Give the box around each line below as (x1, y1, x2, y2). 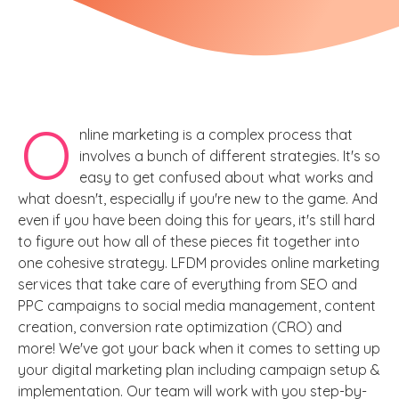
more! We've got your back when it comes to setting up (18, 339, 380, 358)
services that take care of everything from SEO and (18, 275, 357, 294)
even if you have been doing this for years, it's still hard (18, 211, 375, 230)
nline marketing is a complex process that (79, 126, 353, 144)
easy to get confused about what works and (79, 168, 373, 187)
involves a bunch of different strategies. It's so (79, 147, 380, 166)
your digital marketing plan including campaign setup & (18, 361, 380, 379)
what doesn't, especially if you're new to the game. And (18, 190, 378, 208)
